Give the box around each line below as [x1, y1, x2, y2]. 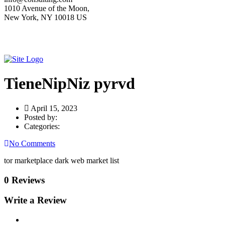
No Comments [9, 139, 55, 148]
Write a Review [4, 195, 67, 206]
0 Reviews [4, 174, 45, 185]
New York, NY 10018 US [4, 13, 87, 22]
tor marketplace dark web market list [4, 156, 119, 165]
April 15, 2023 [29, 103, 77, 113]
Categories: [24, 122, 60, 131]
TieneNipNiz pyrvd [4, 74, 135, 93]
